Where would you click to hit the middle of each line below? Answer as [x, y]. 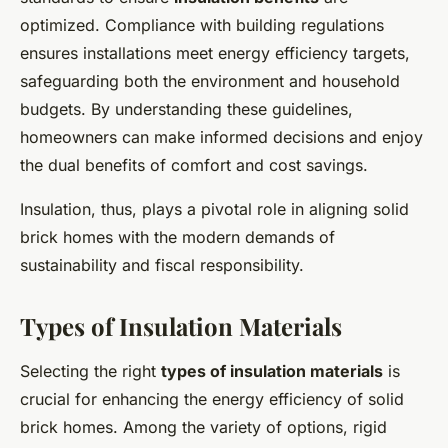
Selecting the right [90, 370]
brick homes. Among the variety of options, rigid [203, 426]
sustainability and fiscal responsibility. [162, 264]
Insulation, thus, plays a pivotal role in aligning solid [214, 208]
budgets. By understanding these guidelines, [186, 108]
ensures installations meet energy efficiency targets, [215, 52]
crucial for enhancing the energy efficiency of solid [212, 398]
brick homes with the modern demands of [177, 236]
